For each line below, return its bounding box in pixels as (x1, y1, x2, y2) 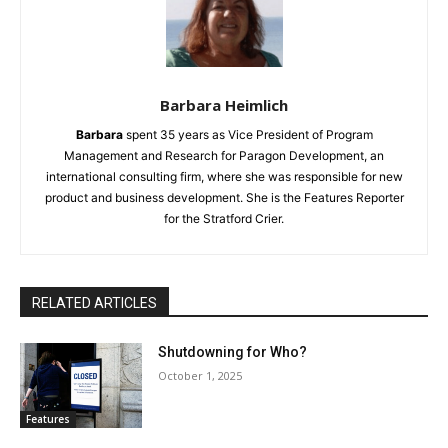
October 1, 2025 (158, 367, 243, 383)
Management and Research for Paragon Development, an (64, 147, 384, 163)
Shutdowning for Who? (158, 343, 308, 360)
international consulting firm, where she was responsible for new (45, 168, 403, 184)
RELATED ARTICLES (32, 294, 157, 311)
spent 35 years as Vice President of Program (122, 126, 373, 142)
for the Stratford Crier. (164, 210, 284, 226)
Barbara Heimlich (160, 94, 288, 115)
